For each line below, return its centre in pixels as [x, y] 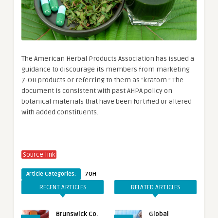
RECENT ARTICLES [63, 187]
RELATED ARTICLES [155, 187]
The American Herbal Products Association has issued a [108, 59]
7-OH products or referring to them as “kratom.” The [102, 80]
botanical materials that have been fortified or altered [107, 101]
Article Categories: [51, 174]
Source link [39, 155]
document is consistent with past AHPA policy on [97, 91]
